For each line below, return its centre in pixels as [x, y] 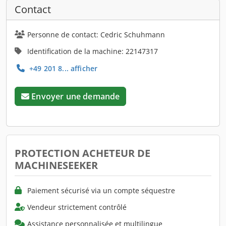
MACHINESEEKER [56, 165]
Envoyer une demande [76, 96]
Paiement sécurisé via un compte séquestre [101, 190]
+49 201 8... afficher [63, 68]
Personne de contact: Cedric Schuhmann [96, 34]
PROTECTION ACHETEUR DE [82, 153]
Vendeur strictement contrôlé [77, 207]
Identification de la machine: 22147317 [93, 51]
